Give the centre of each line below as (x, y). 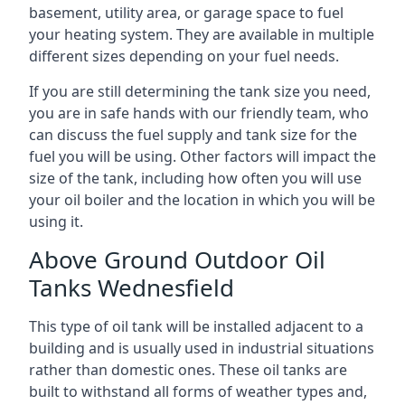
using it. (56, 221)
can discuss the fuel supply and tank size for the (193, 134)
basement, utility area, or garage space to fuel (186, 12)
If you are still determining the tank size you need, (200, 91)
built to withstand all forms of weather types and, (198, 391)
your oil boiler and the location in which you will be (202, 199)
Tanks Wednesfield (132, 287)
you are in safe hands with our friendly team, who (199, 113)
